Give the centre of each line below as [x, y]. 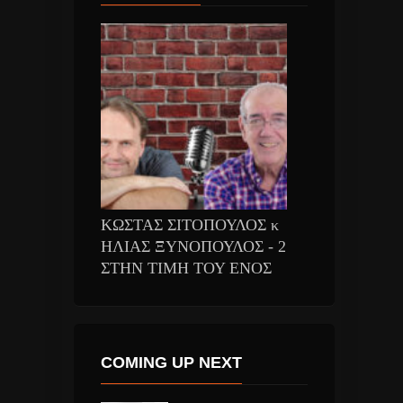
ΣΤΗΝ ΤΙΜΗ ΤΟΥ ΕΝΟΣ [186, 268]
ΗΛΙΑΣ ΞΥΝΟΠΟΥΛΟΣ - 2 [193, 246]
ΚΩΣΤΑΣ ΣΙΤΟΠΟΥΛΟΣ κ [189, 224]
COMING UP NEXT [171, 362]
